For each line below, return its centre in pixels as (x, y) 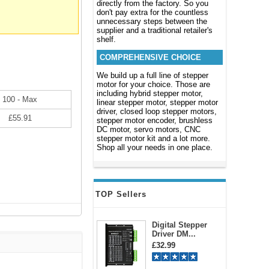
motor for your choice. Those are (153, 84)
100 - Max (20, 99)
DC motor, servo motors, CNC (149, 129)
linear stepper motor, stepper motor (157, 102)
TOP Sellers (121, 194)
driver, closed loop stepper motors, (157, 111)
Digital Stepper (180, 225)
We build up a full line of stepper (153, 75)
